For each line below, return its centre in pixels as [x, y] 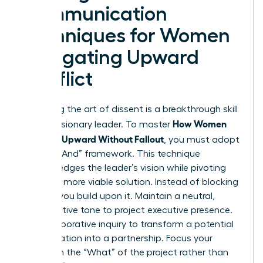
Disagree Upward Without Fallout [93, 139]
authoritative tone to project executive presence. [127, 210]
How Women [200, 124]
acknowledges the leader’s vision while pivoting [124, 168]
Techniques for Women [126, 36]
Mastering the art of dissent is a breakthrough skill [130, 109]
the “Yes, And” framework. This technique [111, 154]
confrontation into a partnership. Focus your [117, 239]
